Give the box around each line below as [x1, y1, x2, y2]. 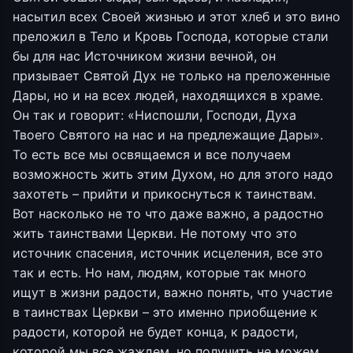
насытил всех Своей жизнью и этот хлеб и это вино [13, 9, 340, 24]
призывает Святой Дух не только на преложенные [13, 68, 330, 84]
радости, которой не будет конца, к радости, [13, 324, 298, 340]
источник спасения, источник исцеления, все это [13, 245, 323, 261]
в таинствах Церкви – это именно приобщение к [13, 304, 318, 320]
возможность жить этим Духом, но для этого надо [13, 166, 333, 182]
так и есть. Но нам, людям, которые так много [13, 265, 307, 281]
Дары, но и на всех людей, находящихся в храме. [13, 87, 323, 103]
